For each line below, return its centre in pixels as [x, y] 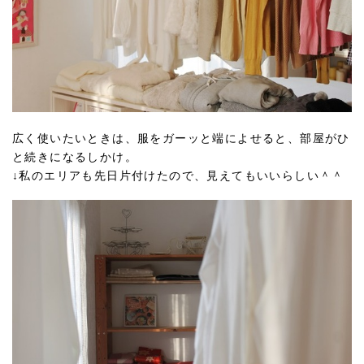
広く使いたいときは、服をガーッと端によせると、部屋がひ [181, 138]
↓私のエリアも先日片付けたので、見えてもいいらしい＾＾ [178, 175]
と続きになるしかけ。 [75, 157]
